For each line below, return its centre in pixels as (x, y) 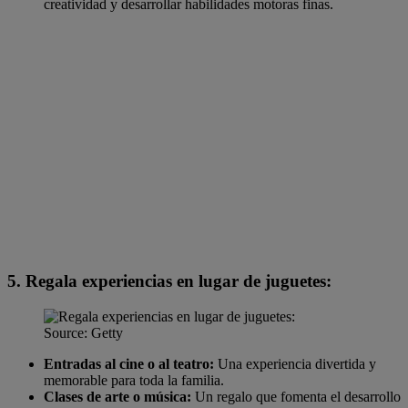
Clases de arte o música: (117, 397)
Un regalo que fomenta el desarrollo (296, 397)
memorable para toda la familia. (134, 381)
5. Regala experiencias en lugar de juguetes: (169, 281)
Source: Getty (83, 333)
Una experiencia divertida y (295, 364)
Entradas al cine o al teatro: (129, 364)
